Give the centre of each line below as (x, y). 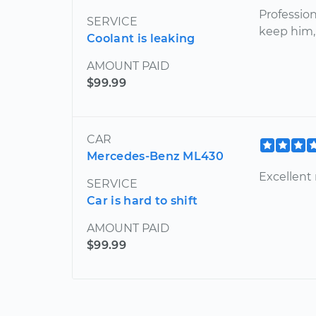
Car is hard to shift (142, 201)
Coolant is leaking (141, 38)
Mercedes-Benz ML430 (156, 156)
